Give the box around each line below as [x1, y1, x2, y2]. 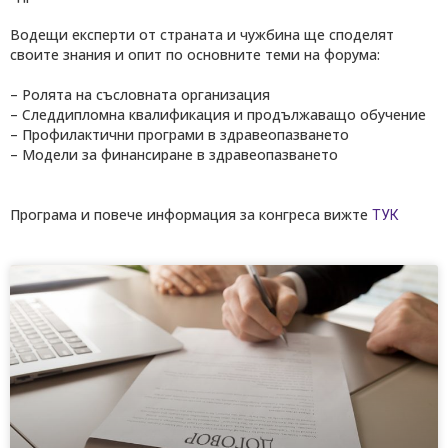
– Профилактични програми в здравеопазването [10, 124, 349, 144]
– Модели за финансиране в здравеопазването [10, 144, 338, 164]
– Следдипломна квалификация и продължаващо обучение [10, 104, 426, 124]
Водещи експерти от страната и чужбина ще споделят [10, 24, 394, 44]
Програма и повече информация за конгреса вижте [10, 204, 372, 224]
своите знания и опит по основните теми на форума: [10, 44, 380, 64]
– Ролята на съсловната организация [10, 84, 270, 104]
